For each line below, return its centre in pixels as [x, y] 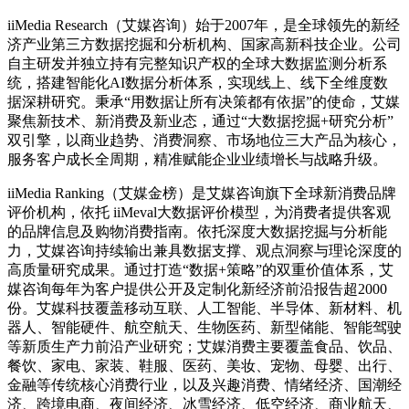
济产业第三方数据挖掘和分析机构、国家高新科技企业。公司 [204, 44]
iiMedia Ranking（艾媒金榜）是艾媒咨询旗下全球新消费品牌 [202, 193]
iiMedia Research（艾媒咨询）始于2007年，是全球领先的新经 [204, 25]
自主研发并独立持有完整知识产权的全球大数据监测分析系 [197, 63]
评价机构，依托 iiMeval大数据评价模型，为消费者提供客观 [199, 212]
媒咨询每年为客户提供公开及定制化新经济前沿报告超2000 [197, 288]
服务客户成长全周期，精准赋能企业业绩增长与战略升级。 [197, 159]
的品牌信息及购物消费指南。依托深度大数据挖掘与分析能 [197, 231]
